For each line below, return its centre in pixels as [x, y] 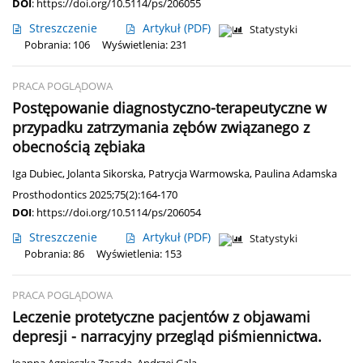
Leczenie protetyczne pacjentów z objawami [161, 317]
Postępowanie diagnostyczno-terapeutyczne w [169, 108]
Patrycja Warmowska [199, 174]
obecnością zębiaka [79, 147]
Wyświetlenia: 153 [139, 254]
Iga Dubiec [37, 174]
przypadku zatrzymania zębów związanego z [161, 128]
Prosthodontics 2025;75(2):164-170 [95, 195]
